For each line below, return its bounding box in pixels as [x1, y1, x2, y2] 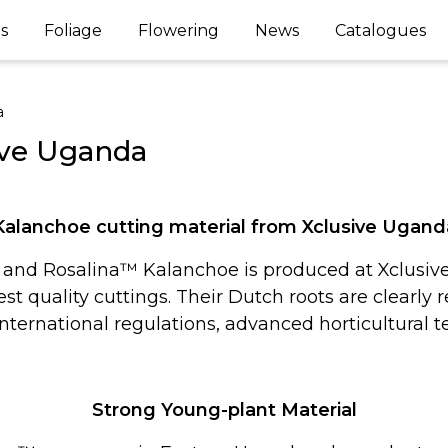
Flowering [138, 20, 219, 40]
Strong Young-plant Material [91, 399, 357, 421]
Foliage [44, 20, 102, 40]
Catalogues [335, 20, 426, 40]
